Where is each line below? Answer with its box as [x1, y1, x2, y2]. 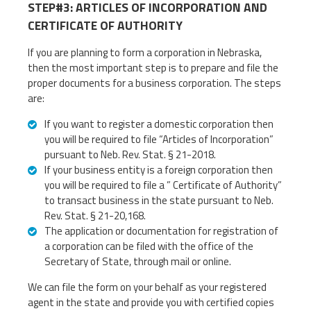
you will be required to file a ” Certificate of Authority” [44, 176, 282, 193]
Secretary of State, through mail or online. [44, 253, 231, 269]
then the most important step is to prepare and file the [28, 59, 278, 76]
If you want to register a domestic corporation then [44, 115, 274, 132]
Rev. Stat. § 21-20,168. [44, 207, 146, 224]
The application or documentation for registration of [44, 222, 278, 239]
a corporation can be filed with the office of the [44, 237, 253, 254]
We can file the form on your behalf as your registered [28, 278, 267, 295]
